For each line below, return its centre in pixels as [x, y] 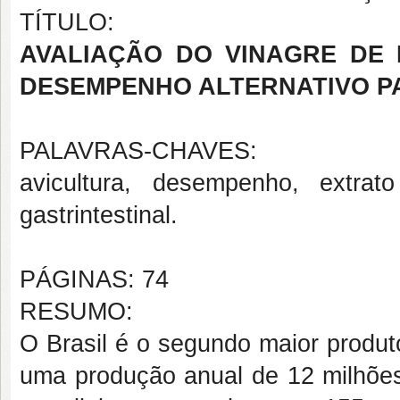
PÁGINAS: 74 [94, 279]
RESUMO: [76, 312]
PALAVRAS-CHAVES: [138, 151]
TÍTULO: [67, 22]
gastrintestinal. [99, 215]
